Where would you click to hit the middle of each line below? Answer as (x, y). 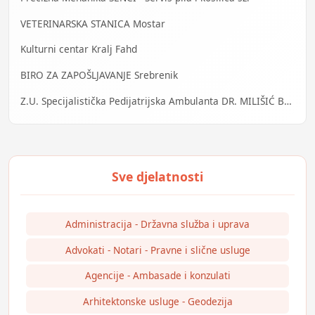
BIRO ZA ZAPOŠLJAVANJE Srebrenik (99, 75)
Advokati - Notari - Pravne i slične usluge (157, 250)
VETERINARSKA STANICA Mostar (93, 23)
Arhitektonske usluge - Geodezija (157, 302)
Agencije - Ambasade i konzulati (157, 276)
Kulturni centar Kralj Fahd (79, 49)
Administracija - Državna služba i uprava (157, 224)
